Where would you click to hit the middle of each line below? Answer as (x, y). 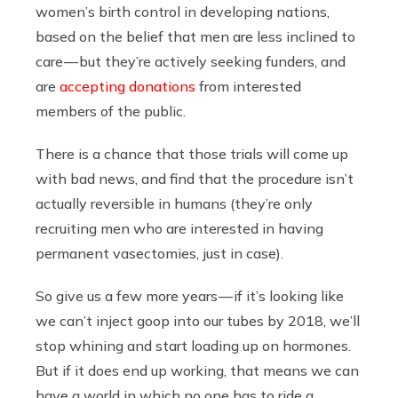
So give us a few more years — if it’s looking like (190, 296)
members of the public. (111, 111)
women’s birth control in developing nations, (183, 12)
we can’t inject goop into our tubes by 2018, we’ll (198, 321)
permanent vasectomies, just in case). (159, 254)
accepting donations (127, 87)
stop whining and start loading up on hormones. (193, 346)
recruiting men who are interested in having (179, 229)
